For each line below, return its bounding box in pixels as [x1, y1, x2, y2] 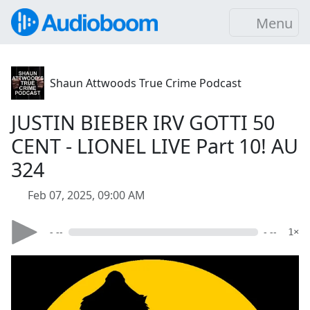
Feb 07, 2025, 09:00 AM [28, 188, 145, 203]
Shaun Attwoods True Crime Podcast [50, 75, 241, 91]
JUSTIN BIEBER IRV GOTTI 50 [11, 109, 275, 136]
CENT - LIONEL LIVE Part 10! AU [11, 132, 298, 159]
